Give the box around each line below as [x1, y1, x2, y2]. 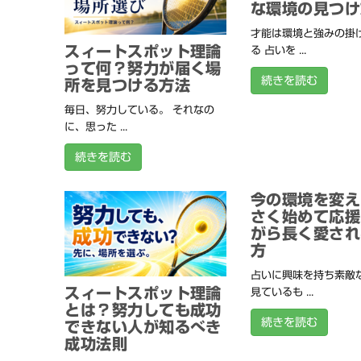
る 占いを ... [250, 45, 306, 56]
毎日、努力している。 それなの [64, 104, 215, 115]
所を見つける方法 [64, 77, 191, 93]
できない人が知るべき [64, 318, 222, 334]
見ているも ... [250, 286, 313, 297]
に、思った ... [64, 121, 128, 132]
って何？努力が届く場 [64, 60, 222, 76]
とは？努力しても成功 [64, 301, 222, 317]
